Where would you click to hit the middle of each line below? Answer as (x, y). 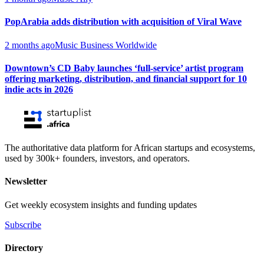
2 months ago (30, 45)
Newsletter (26, 181)
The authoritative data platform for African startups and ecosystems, (130, 148)
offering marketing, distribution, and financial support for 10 (126, 78)
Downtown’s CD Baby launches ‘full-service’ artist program (124, 68)
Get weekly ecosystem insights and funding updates (101, 204)
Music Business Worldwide (106, 45)
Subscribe (23, 225)
